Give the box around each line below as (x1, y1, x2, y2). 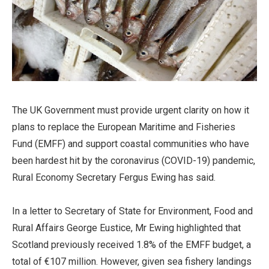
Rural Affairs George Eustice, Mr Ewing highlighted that (12, 222, 241, 234)
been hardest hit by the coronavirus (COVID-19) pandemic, (12, 155, 255, 167)
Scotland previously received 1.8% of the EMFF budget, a (12, 239, 251, 251)
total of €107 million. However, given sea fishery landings (12, 256, 252, 268)
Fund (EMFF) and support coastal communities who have (12, 138, 249, 150)
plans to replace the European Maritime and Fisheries (12, 121, 235, 133)
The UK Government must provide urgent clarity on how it (12, 104, 249, 116)
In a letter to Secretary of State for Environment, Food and (12, 205, 253, 217)
